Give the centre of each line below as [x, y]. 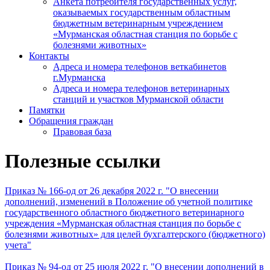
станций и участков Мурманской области [138, 99]
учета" [18, 245]
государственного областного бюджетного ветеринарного [124, 212]
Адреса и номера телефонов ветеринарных [141, 88]
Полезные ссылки [83, 161]
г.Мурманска [79, 77]
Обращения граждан [71, 121]
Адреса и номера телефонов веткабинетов [140, 67]
